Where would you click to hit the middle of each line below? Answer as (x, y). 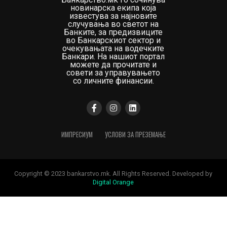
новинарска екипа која (113, 8)
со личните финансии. (113, 81)
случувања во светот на (113, 24)
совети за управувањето (113, 73)
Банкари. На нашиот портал (113, 56)
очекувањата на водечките (113, 48)
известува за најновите (113, 16)
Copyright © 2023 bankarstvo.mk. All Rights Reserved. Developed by (113, 174)
